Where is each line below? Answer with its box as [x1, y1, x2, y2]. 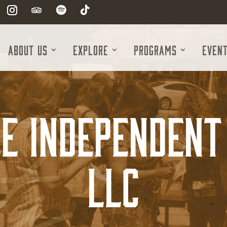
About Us [8, 43, 48, 57]
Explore [73, 43, 108, 57]
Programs [134, 43, 177, 57]
